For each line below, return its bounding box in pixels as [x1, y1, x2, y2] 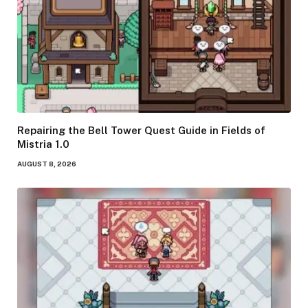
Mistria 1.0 [17, 137, 69, 150]
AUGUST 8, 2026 [17, 159, 76, 168]
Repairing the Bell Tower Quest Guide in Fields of [17, 124, 265, 136]
